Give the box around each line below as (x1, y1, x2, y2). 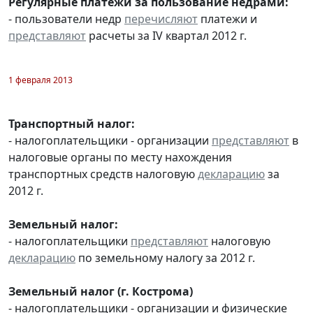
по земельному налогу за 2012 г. (75, 249, 255, 265)
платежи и (198, 10, 257, 27)
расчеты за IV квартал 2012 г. (86, 27, 247, 43)
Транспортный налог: (8, 115, 135, 131)
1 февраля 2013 (8, 73, 73, 86)
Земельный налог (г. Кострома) (8, 283, 193, 299)
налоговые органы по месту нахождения (8, 149, 232, 165)
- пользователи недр (8, 10, 124, 27)
